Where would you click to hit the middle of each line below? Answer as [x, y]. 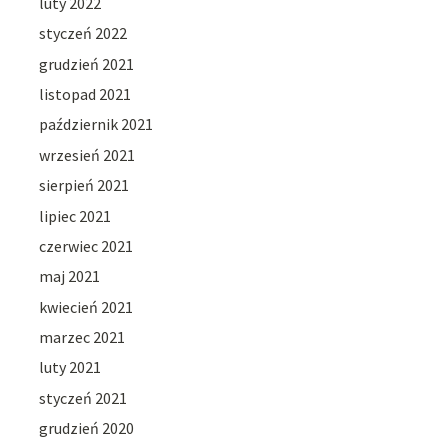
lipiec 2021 [75, 215]
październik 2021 [96, 124]
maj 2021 [70, 276]
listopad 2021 [85, 93]
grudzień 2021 [87, 63]
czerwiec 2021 [86, 245]
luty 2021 [70, 367]
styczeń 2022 [83, 33]
